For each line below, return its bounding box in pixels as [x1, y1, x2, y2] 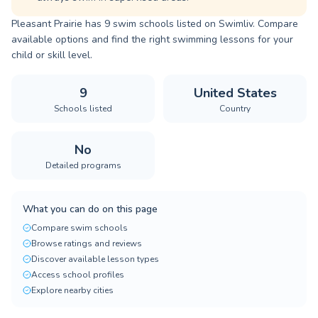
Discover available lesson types [31, 253, 159, 265]
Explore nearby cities [31, 285, 114, 296]
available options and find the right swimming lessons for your [11, 33, 293, 46]
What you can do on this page [23, 202, 158, 216]
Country [219, 103, 251, 114]
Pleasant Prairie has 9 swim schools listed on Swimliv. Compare [11, 17, 298, 31]
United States [193, 84, 277, 102]
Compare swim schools [31, 222, 128, 234]
